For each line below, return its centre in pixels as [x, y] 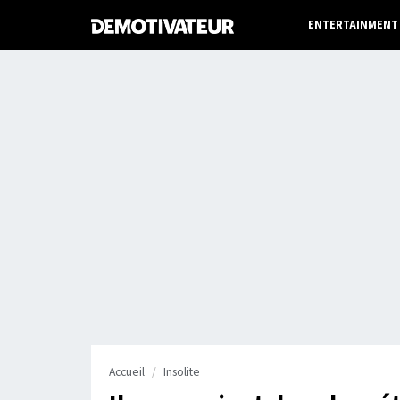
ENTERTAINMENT [353, 25]
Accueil [127, 372]
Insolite [182, 372]
